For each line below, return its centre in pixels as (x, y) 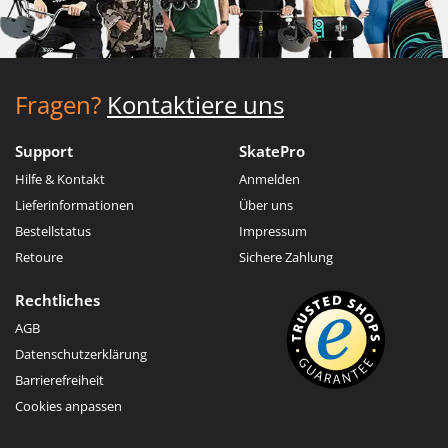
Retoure (39, 256)
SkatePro (272, 150)
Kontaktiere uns (195, 104)
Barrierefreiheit (59, 379)
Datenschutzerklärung (81, 353)
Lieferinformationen (74, 204)
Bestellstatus (53, 230)
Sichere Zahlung (286, 256)
